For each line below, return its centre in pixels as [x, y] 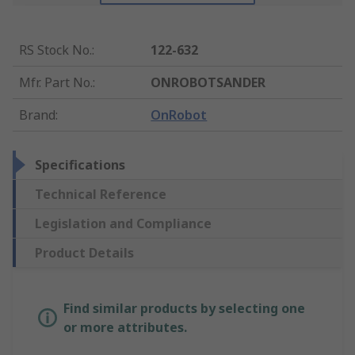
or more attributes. [125, 328]
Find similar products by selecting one [184, 309]
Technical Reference [101, 195]
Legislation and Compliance [123, 224]
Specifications [80, 165]
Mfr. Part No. [56, 83]
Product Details [84, 253]
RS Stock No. [55, 50]
